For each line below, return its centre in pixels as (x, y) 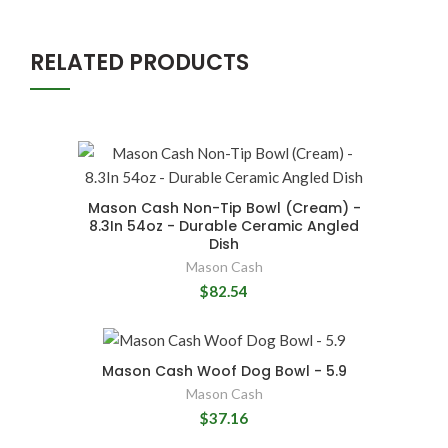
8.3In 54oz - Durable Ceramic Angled (224, 225)
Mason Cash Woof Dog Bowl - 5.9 (224, 370)
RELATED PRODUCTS (139, 62)
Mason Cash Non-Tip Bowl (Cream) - (224, 207)
